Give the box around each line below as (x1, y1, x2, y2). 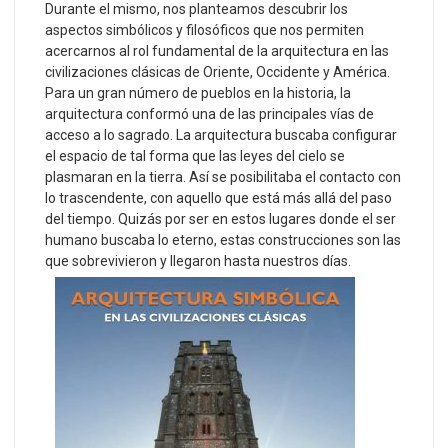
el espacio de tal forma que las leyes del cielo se (45, 148, 345, 165)
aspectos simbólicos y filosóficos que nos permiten (45, 22, 364, 39)
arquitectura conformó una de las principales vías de (45, 106, 374, 123)
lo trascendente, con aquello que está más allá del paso (45, 190, 392, 207)
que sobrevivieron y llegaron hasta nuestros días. (45, 253, 351, 270)
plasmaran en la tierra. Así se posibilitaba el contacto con (45, 169, 401, 186)
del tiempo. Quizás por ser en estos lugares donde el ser (45, 211, 396, 228)
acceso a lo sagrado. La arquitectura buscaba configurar (45, 127, 397, 144)
